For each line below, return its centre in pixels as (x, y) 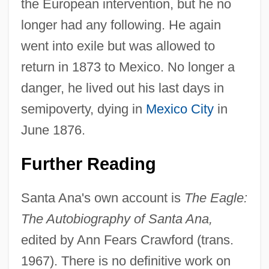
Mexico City (180, 109)
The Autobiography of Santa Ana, (116, 219)
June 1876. (53, 130)
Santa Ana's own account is (102, 198)
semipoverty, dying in (83, 109)
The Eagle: (216, 198)
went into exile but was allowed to (118, 46)
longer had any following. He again (121, 25)
